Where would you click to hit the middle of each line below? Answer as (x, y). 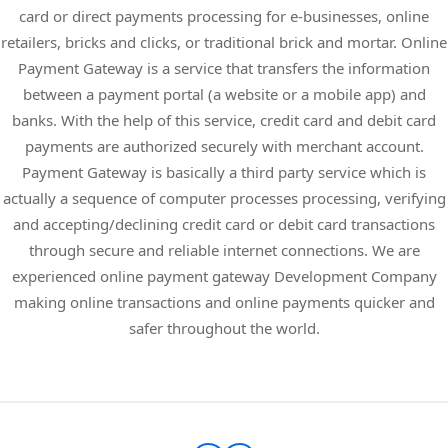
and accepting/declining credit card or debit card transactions (224, 223)
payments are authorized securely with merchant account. (224, 145)
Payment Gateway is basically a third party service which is (224, 171)
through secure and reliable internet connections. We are (224, 249)
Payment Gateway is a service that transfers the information (224, 67)
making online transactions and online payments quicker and (224, 301)
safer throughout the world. (224, 327)
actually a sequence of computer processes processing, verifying (224, 197)
